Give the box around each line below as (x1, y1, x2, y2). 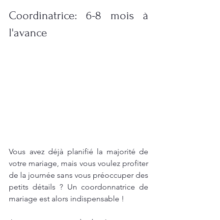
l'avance (9, 26, 47, 40)
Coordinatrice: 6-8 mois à (9, 9, 148, 23)
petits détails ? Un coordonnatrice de (9, 182, 148, 192)
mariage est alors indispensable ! (9, 194, 124, 204)
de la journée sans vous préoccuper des (9, 170, 148, 180)
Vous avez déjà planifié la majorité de (9, 147, 148, 157)
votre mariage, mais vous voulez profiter (9, 159, 148, 168)
